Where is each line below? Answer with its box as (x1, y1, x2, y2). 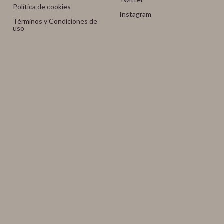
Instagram (119, 10, 151, 18)
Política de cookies (13, 2, 71, 11)
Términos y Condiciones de (13, 17, 98, 25)
